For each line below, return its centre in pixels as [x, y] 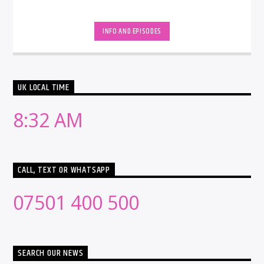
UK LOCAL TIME [44, 88]
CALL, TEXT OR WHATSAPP [64, 170]
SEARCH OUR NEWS [51, 253]
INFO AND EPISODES [132, 31]
